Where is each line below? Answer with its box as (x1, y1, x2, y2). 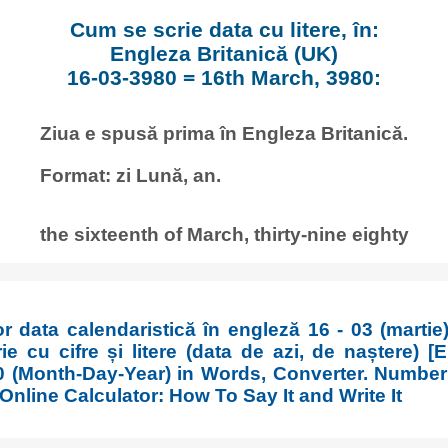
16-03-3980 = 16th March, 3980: (67, 66, 381, 90)
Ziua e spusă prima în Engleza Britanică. (40, 122, 408, 145)
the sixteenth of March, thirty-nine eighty (39, 223, 409, 246)
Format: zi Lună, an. (40, 164, 221, 187)
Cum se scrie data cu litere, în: (69, 18, 379, 42)
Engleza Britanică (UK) (110, 42, 338, 66)
